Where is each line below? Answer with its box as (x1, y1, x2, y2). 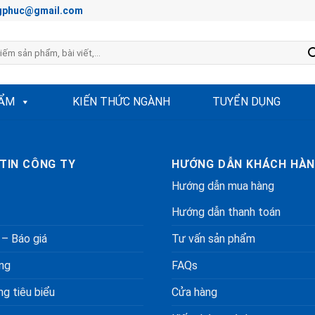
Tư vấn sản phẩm (172, 232, 255, 245)
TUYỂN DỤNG (212, 95, 281, 108)
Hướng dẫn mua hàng (172, 179, 274, 193)
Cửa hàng (172, 285, 217, 299)
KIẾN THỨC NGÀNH (72, 95, 170, 108)
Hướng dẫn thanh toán (172, 205, 281, 219)
